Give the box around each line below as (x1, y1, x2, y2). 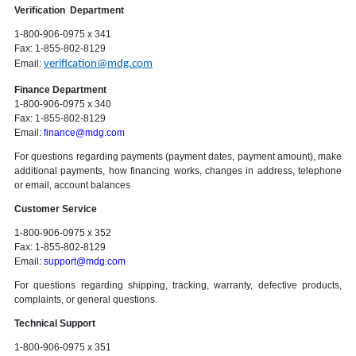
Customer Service (14, 203, 97, 215)
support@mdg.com (44, 256, 126, 267)
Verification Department (14, 5, 126, 16)
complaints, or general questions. (14, 294, 157, 305)
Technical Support (14, 318, 95, 329)
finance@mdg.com (44, 127, 125, 138)
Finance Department (14, 84, 109, 95)
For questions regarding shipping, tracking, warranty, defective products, (14, 280, 342, 291)
